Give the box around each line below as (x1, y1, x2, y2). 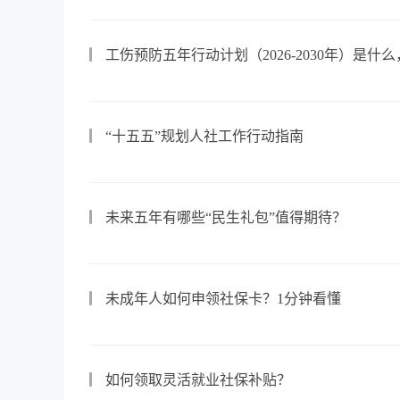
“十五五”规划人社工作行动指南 (105, 129, 304, 144)
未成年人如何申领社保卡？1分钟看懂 (105, 291, 341, 306)
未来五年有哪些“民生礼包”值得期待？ (105, 210, 346, 225)
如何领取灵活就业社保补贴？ (105, 372, 291, 387)
